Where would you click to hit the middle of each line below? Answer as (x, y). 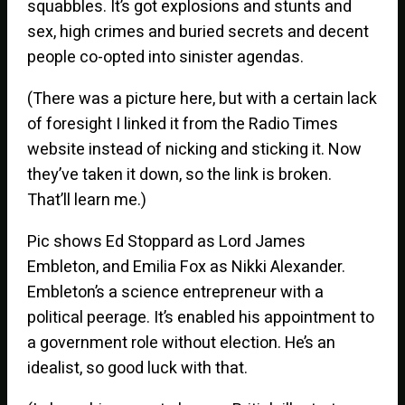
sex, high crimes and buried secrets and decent (198, 32)
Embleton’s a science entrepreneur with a (176, 292)
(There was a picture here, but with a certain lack (202, 99)
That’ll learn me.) (87, 200)
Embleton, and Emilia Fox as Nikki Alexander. (187, 267)
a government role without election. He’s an (182, 343)
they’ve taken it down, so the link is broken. (180, 174)
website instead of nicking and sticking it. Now (195, 149)
